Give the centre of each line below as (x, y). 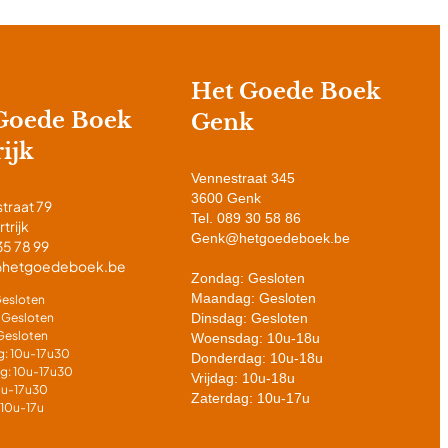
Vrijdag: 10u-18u (243, 377)
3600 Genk (226, 197)
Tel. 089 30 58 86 (246, 217)
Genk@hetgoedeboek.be (270, 237)
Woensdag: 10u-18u (255, 337)
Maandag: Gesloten (253, 297)
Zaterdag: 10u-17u (250, 397)
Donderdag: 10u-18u (257, 357)
